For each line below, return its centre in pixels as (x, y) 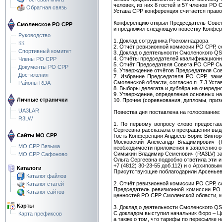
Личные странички (42, 99)
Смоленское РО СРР (44, 24)
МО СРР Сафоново (43, 154)
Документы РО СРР (43, 67)
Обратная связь (47, 7)
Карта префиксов (40, 213)
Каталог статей (45, 184)
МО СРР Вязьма (39, 146)
